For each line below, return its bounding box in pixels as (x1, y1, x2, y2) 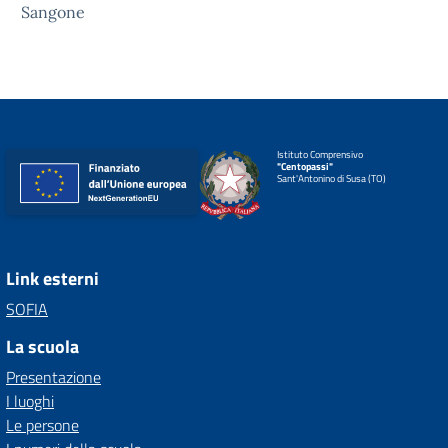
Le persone (6, 413, 79, 437)
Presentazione (6, 365, 101, 389)
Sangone (21, 2, 85, 22)
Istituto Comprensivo (276, 147, 363, 162)
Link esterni (6, 265, 99, 292)
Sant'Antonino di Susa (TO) (276, 171, 386, 186)
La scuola (6, 333, 79, 360)
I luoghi (6, 389, 54, 413)
